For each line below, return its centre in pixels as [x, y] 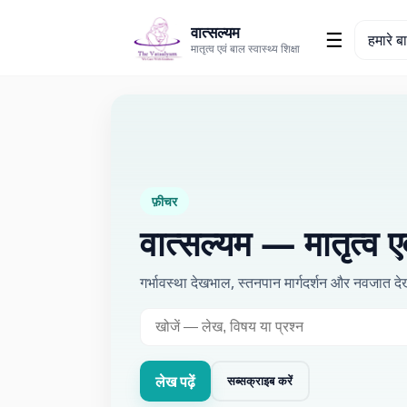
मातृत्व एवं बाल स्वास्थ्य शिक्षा [245, 48]
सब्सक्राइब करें [260, 381]
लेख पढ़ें [175, 381]
